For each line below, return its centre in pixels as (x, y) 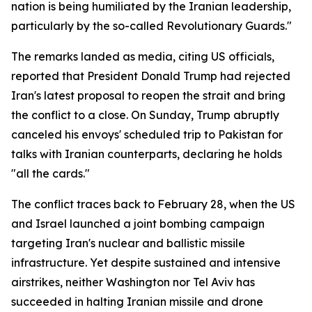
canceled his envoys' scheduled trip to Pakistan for (147, 134)
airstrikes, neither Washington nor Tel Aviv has (133, 282)
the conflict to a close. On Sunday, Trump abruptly (145, 115)
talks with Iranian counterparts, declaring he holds (147, 154)
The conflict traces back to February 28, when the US (153, 204)
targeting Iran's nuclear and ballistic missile (128, 243)
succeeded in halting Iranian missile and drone (137, 302)
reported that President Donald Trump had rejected (151, 76)
